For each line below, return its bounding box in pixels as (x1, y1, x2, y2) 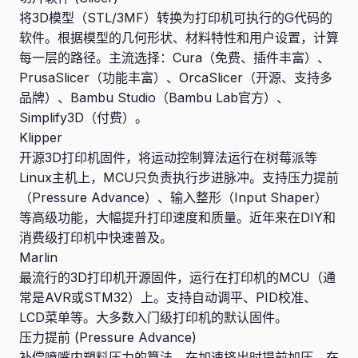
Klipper (19, 129, 62, 145)
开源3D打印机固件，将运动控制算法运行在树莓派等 (19, 149, 317, 165)
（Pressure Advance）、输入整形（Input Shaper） (19, 189, 328, 205)
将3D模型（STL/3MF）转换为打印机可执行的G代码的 (19, 10, 332, 26)
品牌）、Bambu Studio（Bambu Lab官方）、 (19, 89, 289, 105)
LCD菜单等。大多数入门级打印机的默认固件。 (19, 309, 288, 325)
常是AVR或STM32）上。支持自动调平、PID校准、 (19, 289, 316, 305)
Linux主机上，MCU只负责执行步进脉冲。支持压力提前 (19, 169, 339, 185)
